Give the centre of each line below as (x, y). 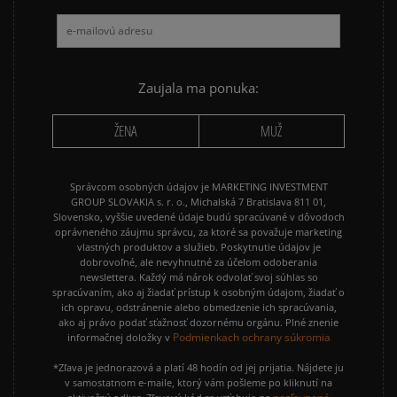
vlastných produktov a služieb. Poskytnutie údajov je (198, 247)
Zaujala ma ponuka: (198, 88)
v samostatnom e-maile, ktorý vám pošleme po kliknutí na (198, 383)
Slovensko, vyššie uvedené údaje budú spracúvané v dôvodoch (198, 217)
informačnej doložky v (120, 338)
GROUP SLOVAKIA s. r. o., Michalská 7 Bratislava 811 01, (198, 202)
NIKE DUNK (234, 48)
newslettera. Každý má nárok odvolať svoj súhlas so (198, 277)
